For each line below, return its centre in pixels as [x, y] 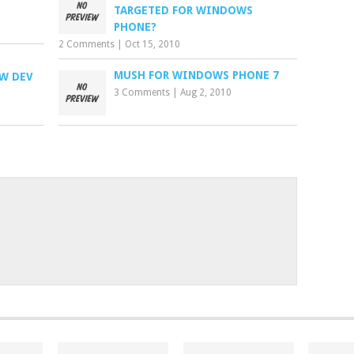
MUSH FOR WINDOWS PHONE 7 [197, 75]
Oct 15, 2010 [153, 44]
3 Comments [142, 92]
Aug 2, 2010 [206, 92]
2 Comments [87, 44]
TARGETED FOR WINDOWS [184, 10]
